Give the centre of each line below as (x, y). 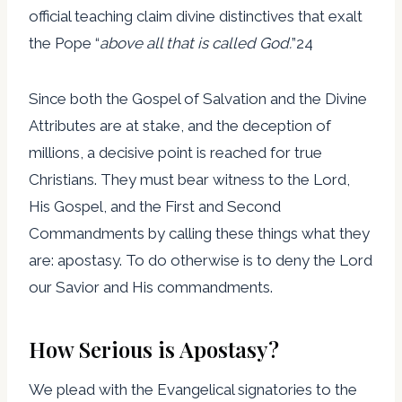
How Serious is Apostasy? (154, 349)
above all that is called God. (196, 43)
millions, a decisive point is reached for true (175, 152)
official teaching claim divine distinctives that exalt (196, 16)
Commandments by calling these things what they (199, 233)
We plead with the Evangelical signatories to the (193, 389)
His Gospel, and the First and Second (155, 206)
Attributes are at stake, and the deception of (180, 125)
